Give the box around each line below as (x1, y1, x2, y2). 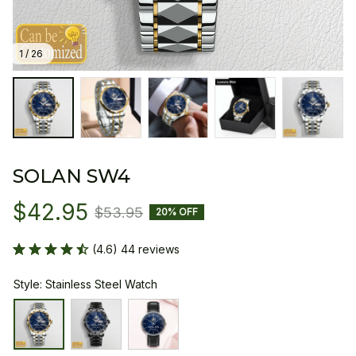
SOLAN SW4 (13, 164, 130, 188)
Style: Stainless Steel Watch (14, 277, 157, 291)
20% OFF (156, 206, 198, 219)
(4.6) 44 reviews (92, 242, 180, 256)
